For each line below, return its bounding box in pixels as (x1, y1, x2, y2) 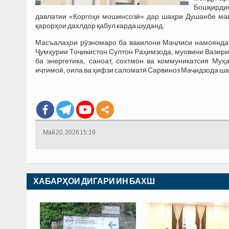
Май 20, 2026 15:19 (43, 128, 96, 136)
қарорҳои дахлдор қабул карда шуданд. (35, 21, 165, 30)
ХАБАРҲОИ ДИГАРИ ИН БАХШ (33, 176, 155, 186)
